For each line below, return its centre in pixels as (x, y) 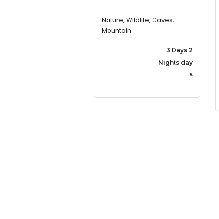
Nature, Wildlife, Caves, (138, 20)
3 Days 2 (179, 50)
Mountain (116, 31)
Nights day (175, 63)
